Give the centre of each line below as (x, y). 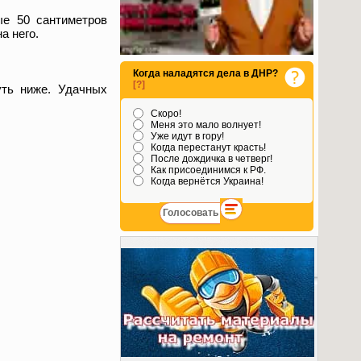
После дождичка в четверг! (211, 159)
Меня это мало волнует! (205, 125)
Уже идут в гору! (187, 137)
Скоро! (165, 114)
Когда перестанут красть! (207, 148)
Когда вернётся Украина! (206, 182)
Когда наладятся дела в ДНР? (206, 74)
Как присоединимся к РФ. (207, 170)
